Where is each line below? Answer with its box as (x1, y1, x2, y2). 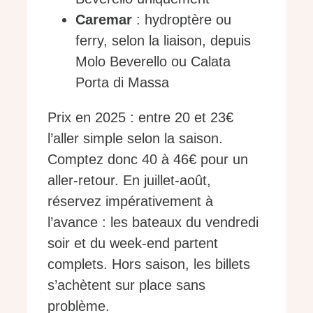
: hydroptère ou (132, 11, 231, 27)
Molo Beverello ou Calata (75, 53, 231, 69)
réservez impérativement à (48, 193, 213, 209)
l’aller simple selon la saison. (48, 130, 223, 146)
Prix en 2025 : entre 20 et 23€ (48, 109, 233, 125)
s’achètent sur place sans (48, 277, 205, 293)
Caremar (75, 11, 132, 27)
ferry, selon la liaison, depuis (75, 32, 251, 48)
